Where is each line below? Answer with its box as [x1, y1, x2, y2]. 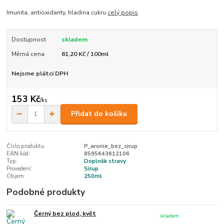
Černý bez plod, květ [34, 209, 96, 217]
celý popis [107, 8, 138, 17]
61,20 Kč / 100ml [61, 49, 108, 58]
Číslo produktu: [6, 142, 46, 150]
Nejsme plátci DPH [11, 69, 68, 78]
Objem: [6, 172, 26, 180]
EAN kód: [6, 149, 30, 157]
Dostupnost [11, 35, 46, 44]
